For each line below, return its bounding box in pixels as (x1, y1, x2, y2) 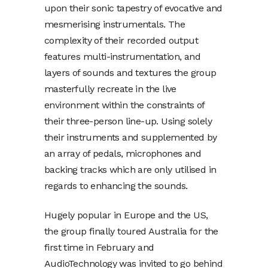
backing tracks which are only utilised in (44, 163, 217, 175)
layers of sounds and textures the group (44, 66, 217, 78)
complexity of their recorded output (44, 34, 198, 46)
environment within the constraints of (44, 99, 205, 111)
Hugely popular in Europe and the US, (44, 209, 208, 221)
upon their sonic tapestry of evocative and (44, 2, 223, 14)
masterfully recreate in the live (44, 83, 176, 95)
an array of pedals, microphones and (44, 147, 201, 159)
